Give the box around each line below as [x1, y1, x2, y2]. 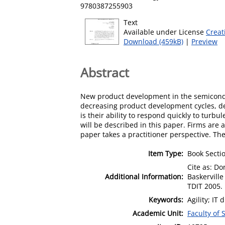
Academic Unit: [133, 208, 183, 218]
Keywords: [149, 194, 183, 204]
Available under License [124, 27, 206, 37]
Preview [191, 37, 217, 46]
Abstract [80, 63, 129, 81]
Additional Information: [105, 171, 183, 181]
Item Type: [148, 148, 183, 158]
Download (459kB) [124, 37, 183, 46]
